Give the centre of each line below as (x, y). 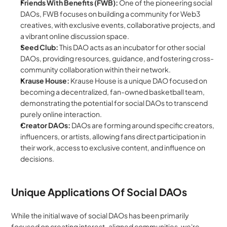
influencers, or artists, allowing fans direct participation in (113, 136)
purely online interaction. (61, 114)
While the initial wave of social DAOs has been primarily (100, 215)
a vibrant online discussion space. (75, 36)
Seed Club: (40, 47)
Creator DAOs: (46, 125)
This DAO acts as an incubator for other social (132, 47)
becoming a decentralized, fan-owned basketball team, (113, 92)
